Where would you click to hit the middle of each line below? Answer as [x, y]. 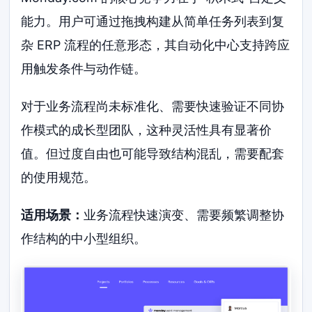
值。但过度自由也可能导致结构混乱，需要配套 [153, 153]
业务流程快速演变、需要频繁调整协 [184, 214]
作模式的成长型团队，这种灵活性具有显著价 [147, 130]
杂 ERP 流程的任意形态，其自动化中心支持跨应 [156, 45]
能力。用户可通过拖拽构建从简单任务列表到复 [153, 21]
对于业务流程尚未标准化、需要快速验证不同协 [153, 106]
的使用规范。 [59, 177]
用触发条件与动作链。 [84, 68]
